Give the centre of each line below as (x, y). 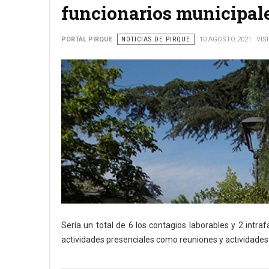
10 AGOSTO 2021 (225, 39)
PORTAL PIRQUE (87, 39)
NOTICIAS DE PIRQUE (156, 39)
